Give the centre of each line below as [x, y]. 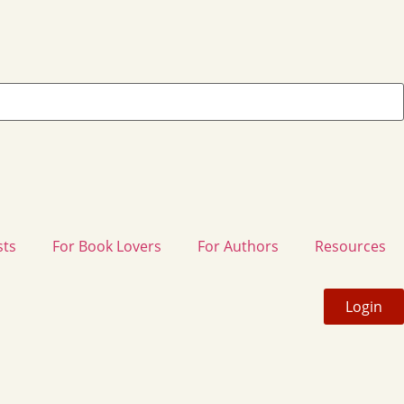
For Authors [238, 246]
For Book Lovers [107, 246]
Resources [350, 246]
